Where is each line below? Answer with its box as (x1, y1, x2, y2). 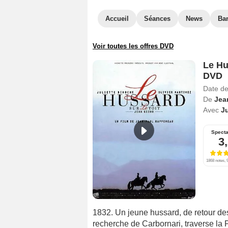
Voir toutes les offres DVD (93, 42, 174, 50)
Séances (144, 15, 170, 22)
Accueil (105, 15, 129, 22)
